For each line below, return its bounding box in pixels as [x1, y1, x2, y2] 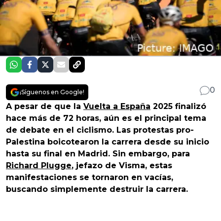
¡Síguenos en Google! [20, 88, 84, 96]
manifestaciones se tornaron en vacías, [6, 172, 173, 182]
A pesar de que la [6, 101, 83, 111]
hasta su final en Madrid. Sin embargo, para [6, 148, 190, 158]
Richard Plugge [6, 160, 72, 170]
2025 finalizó [150, 101, 206, 111]
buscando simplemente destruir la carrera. [6, 184, 188, 194]
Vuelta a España [83, 101, 150, 111]
